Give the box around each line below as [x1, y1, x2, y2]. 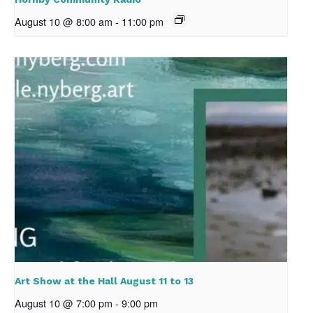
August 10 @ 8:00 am [15, 14, 112, 29]
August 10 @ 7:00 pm [15, 295, 112, 310]
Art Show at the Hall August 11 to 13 [15, 275, 194, 286]
